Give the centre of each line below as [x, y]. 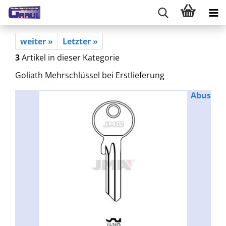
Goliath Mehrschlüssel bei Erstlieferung [90, 75]
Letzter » [80, 41]
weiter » [37, 41]
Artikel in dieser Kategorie [70, 58]
